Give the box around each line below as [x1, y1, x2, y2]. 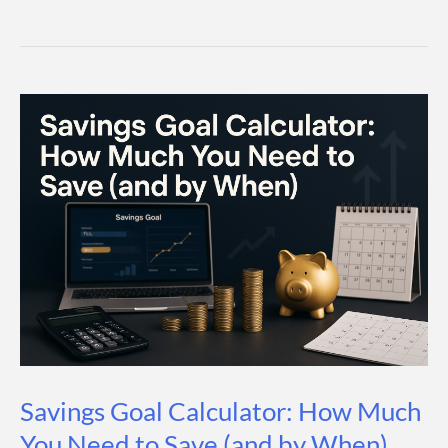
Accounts [19, 95, 98, 119]
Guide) [19, 161, 76, 185]
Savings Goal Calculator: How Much [20, 394, 421, 427]
